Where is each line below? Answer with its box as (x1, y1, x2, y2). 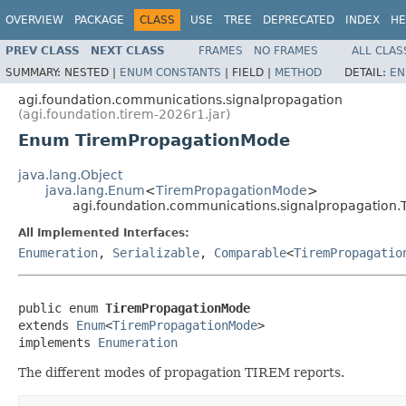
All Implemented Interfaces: (18, 226, 189, 239)
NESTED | (64, 65, 120, 79)
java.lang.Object (18, 167, 122, 182)
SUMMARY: (5, 65, 64, 79)
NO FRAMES (254, 43, 318, 57)
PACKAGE (74, 14, 124, 26)
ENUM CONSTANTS (120, 65, 221, 79)
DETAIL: (344, 65, 390, 79)
